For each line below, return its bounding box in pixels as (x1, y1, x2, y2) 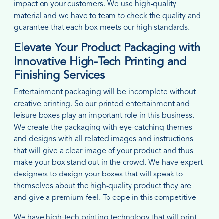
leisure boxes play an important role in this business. (14, 111, 194, 120)
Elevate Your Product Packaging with (14, 42, 200, 54)
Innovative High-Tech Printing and (14, 56, 186, 68)
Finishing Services (14, 69, 105, 82)
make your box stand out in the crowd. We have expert (14, 158, 203, 167)
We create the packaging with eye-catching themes (14, 123, 192, 131)
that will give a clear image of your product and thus (14, 147, 193, 155)
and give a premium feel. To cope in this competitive (14, 194, 196, 202)
